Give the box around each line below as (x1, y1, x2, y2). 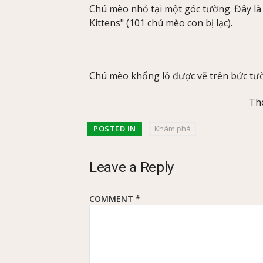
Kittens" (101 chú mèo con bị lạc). (89, 16, 232, 30)
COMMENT (89, 193, 136, 204)
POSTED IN (93, 123, 136, 134)
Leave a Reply (89, 159, 174, 176)
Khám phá (154, 123, 191, 134)
